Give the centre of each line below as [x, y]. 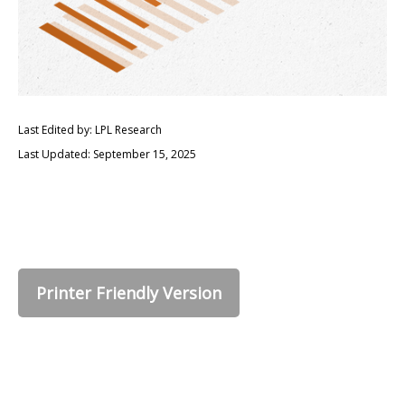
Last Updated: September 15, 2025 [107, 154]
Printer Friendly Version [129, 293]
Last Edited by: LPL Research [90, 130]
